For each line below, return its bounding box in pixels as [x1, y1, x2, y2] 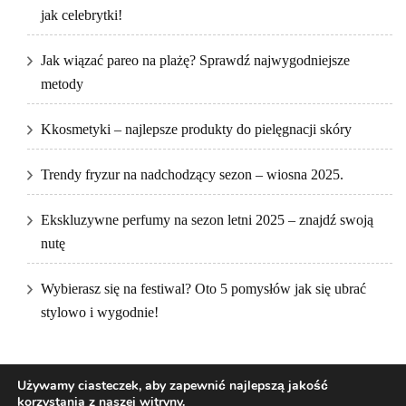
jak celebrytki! [41, 7, 122, 24]
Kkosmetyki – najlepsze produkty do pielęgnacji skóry [41, 121, 352, 138]
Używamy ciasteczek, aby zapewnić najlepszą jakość [17, 377, 328, 394]
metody [41, 76, 83, 92]
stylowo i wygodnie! [41, 304, 159, 321]
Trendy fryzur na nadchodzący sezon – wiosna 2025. [41, 167, 343, 183]
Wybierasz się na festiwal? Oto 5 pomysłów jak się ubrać [41, 281, 366, 297]
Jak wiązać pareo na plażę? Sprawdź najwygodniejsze [41, 53, 350, 69]
